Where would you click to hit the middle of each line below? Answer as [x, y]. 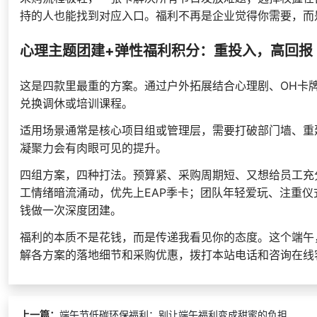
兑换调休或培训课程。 [76, 104]
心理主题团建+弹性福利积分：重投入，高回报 [166, 51]
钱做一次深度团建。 [71, 211]
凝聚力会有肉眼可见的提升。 [93, 148]
